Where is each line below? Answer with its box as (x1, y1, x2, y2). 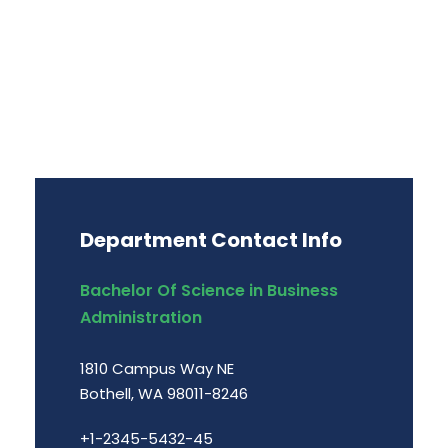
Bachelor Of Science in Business (80, 278, 338, 302)
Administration (80, 305, 202, 329)
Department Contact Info (80, 225, 342, 254)
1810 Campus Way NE (80, 357, 234, 379)
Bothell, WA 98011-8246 (80, 382, 248, 404)
